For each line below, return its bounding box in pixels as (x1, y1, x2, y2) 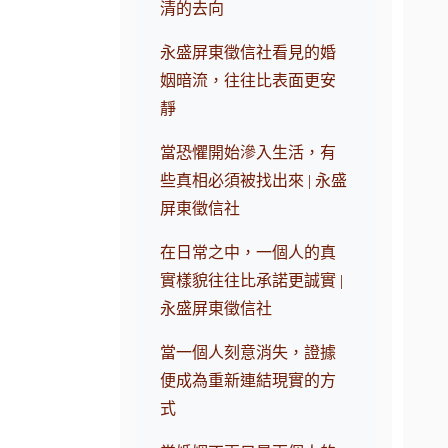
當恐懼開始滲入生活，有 (160, 144, 337, 162)
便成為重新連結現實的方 (160, 372, 337, 390)
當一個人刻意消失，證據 (160, 344, 337, 362)
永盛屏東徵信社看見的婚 (160, 44, 337, 62)
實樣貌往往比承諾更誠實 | (160, 272, 344, 290)
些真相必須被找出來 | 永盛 (160, 172, 348, 190)
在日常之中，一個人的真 (160, 244, 337, 262)
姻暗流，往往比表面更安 (160, 72, 337, 90)
